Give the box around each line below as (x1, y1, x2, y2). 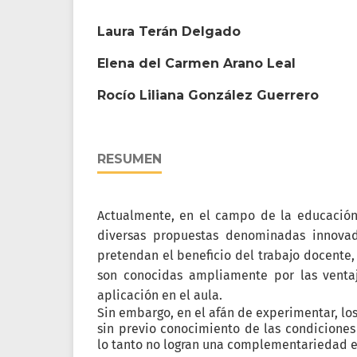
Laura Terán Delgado (97, 24, 241, 40)
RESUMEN (97, 151, 162, 167)
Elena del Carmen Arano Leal (97, 56, 296, 72)
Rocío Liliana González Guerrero (97, 88, 319, 104)
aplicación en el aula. (97, 288, 222, 304)
